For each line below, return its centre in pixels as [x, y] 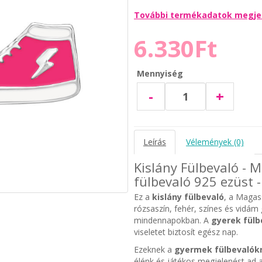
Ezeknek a [154, 249]
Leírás [154, 142]
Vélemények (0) [215, 142]
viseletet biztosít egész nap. [186, 232]
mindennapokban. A [172, 220]
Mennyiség [160, 73]
